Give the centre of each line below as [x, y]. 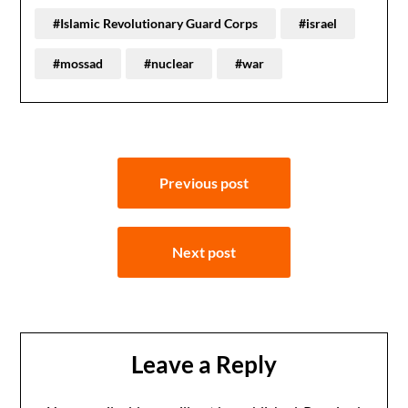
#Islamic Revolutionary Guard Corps [156, 23]
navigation [76, 200]
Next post [204, 252]
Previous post [204, 183]
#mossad [78, 63]
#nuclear [169, 63]
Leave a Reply [204, 364]
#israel [318, 23]
